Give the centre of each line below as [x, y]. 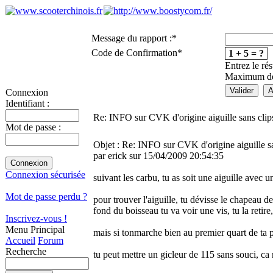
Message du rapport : [132, 38]
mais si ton [114, 232]
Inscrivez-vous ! [36, 218]
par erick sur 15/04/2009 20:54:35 [158, 156]
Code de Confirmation [134, 53]
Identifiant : [27, 103]
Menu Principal [35, 229]
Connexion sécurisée [45, 175]
